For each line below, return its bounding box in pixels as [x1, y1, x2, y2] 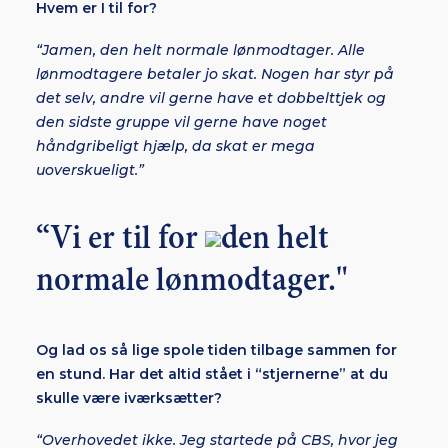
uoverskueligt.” [36, 161, 144, 179]
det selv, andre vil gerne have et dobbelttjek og [36, 89, 386, 107]
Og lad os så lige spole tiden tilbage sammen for [36, 341, 397, 359]
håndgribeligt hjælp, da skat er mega [36, 137, 315, 155]
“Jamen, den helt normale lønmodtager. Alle [36, 41, 365, 59]
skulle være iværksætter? [36, 389, 226, 407]
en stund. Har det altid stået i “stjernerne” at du [36, 365, 388, 383]
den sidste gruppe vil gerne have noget [36, 113, 327, 131]
